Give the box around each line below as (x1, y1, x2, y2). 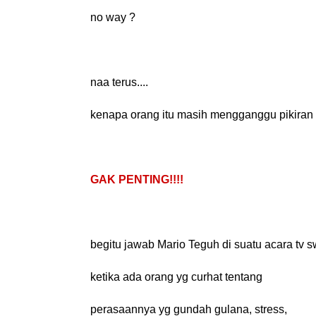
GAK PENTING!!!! (90, 173, 183, 186)
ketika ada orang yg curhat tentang (90, 270, 262, 283)
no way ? (90, 11, 135, 23)
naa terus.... (90, 75, 148, 88)
